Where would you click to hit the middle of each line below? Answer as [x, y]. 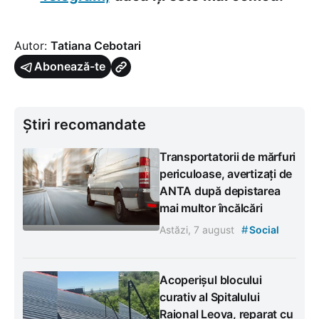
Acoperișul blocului [211, 280]
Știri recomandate [84, 125]
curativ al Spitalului [210, 297]
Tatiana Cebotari [96, 46]
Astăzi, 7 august [198, 230]
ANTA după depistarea [220, 191]
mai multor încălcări [211, 208]
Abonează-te [70, 67]
